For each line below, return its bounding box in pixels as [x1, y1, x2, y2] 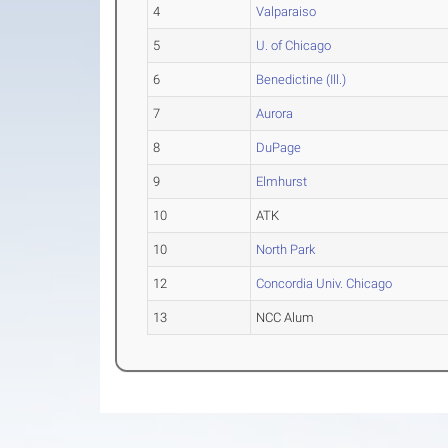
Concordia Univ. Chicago [256, 276, 393, 291]
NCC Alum [256, 310, 315, 325]
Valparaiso [256, 4, 317, 19]
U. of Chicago [256, 38, 332, 53]
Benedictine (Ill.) [256, 72, 347, 87]
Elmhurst [256, 174, 308, 189]
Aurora [256, 106, 294, 121]
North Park [256, 242, 316, 257]
